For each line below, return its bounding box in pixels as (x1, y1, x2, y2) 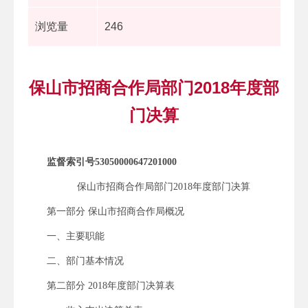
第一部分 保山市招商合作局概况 (47, 206, 184, 217)
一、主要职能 (47, 230, 104, 241)
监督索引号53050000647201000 (47, 156, 177, 167)
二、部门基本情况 (47, 255, 124, 266)
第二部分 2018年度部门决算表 (47, 280, 175, 291)
